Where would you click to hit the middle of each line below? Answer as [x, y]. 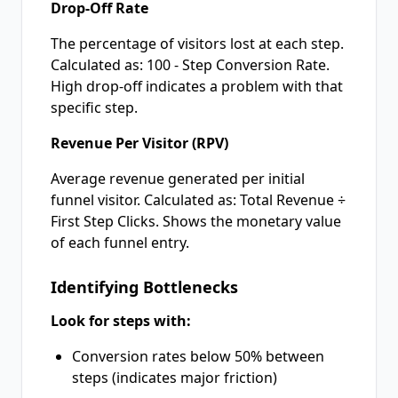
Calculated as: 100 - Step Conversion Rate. [190, 65]
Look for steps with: [121, 321]
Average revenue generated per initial [178, 179]
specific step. [94, 107]
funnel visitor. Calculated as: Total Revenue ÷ [198, 200]
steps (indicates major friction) [175, 378]
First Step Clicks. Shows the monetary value [196, 221]
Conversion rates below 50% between [198, 356]
